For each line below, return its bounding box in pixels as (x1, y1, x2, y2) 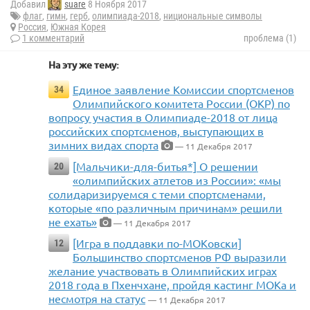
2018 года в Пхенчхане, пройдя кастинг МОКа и (48, 277, 296, 292)
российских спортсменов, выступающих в (48, 124, 264, 138)
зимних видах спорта (48, 138, 158, 152)
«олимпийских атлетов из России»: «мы (73, 173, 281, 188)
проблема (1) (244, 33, 296, 44)
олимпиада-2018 (92, 10, 159, 22)
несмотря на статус (48, 291, 145, 306)
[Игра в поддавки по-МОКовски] (73, 236, 241, 250)
